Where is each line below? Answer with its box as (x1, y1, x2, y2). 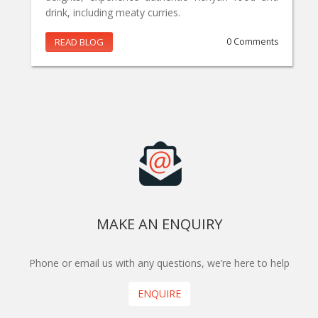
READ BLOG (55, 35, 104, 49)
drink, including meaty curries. (45, 6, 180, 20)
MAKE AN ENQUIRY (96, 214, 222, 234)
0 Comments (226, 35, 278, 48)
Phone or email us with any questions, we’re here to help (28, 256, 290, 270)
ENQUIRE (137, 287, 181, 301)
